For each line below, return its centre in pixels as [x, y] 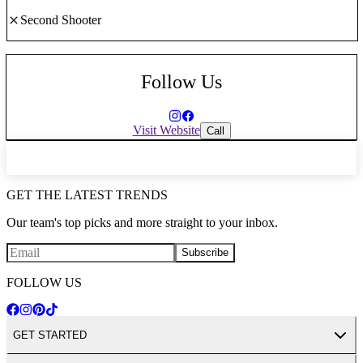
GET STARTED [50, 335]
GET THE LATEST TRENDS [87, 194]
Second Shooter [61, 20]
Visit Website [166, 130]
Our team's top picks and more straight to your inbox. [142, 222]
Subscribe [205, 253]
